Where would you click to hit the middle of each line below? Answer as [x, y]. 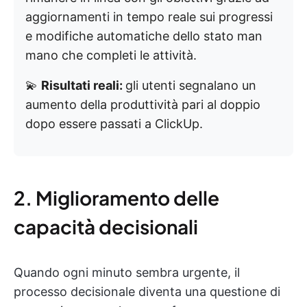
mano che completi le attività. [111, 55]
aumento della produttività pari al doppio [143, 105]
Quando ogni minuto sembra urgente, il [127, 272]
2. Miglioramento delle [116, 198]
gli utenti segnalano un [191, 85]
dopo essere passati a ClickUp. [114, 124]
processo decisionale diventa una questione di [147, 292]
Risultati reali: [83, 85]
